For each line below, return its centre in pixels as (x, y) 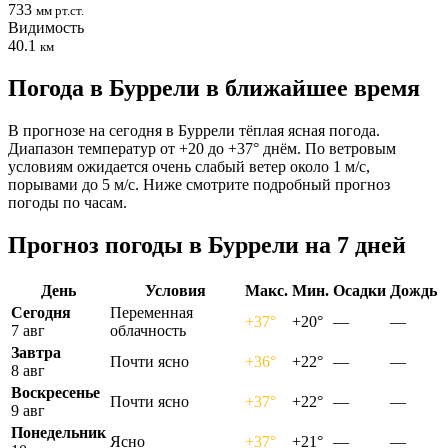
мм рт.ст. (60, 10)
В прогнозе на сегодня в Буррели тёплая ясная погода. (194, 130)
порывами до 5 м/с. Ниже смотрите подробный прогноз (199, 184)
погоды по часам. (67, 202)
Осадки (359, 290)
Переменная (151, 312)
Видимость (46, 27)
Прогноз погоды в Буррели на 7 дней (207, 244)
